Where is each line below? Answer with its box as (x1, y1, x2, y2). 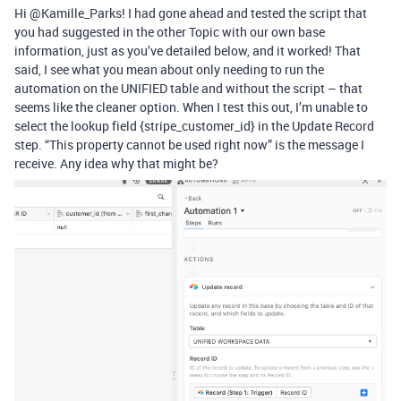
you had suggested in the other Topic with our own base (14, 23, 325, 41)
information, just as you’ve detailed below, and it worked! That (14, 42, 361, 60)
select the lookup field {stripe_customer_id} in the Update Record (14, 117, 374, 135)
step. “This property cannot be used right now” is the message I (14, 136, 364, 154)
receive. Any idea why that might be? (14, 155, 218, 173)
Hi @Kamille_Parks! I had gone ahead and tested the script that (14, 4, 367, 22)
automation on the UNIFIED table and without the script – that (14, 80, 363, 98)
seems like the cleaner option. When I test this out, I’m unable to (14, 98, 368, 116)
